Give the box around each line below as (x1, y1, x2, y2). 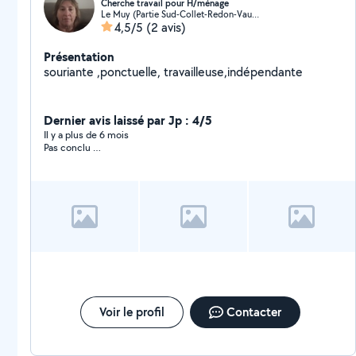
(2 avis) (146, 19, 186, 36)
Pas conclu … (44, 141, 101, 154)
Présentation (44, 48, 114, 65)
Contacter (226, 304, 281, 320)
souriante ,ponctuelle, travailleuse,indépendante (44, 64, 303, 80)
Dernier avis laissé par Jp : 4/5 (44, 111, 212, 129)
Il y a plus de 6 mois (44, 128, 129, 141)
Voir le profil (99, 304, 164, 320)
